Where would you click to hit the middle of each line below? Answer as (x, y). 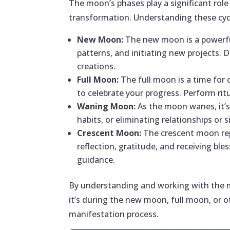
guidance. (96, 160)
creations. (97, 66)
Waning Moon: (108, 107)
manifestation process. (114, 214)
